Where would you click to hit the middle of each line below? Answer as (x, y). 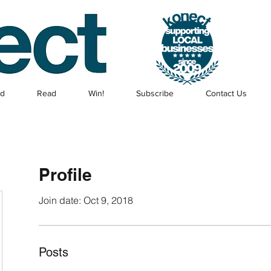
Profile (65, 175)
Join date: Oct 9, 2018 (86, 200)
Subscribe (155, 93)
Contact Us (226, 93)
